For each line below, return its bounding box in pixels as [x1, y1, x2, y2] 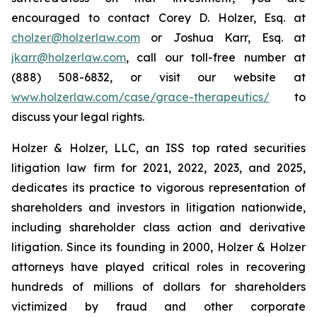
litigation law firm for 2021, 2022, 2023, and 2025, [11, 161, 306, 175]
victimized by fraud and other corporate [11, 299, 306, 313]
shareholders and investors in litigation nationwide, [11, 200, 306, 214]
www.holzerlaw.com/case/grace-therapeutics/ [11, 90, 270, 104]
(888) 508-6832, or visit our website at [11, 70, 306, 84]
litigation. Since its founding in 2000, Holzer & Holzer [11, 240, 306, 254]
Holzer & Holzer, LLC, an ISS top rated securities [11, 141, 306, 155]
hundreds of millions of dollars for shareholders [11, 279, 306, 294]
